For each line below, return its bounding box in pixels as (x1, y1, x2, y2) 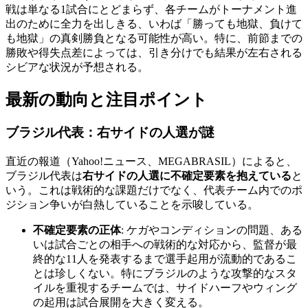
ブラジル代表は (5, 170, 82, 182)
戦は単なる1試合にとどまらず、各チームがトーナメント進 (5, 3, 297, 15)
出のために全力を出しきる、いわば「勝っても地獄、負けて (5, 17, 302, 30)
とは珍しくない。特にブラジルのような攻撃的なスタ (33, 267, 297, 280)
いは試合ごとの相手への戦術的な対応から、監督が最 (33, 239, 297, 251)
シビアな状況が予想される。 (5, 60, 148, 73)
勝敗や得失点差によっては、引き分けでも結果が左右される (5, 46, 302, 58)
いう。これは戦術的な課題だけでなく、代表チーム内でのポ (5, 184, 302, 197)
